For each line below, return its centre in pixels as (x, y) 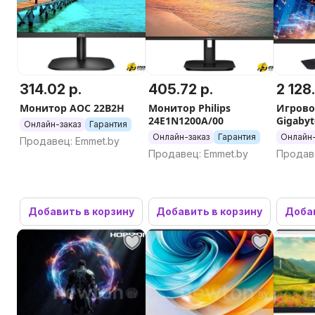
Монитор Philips (189, 108)
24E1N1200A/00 (186, 120)
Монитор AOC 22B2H (72, 108)
